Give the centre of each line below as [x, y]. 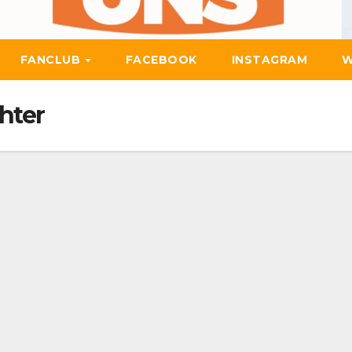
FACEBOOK [161, 60]
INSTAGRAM [269, 60]
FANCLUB [52, 60]
